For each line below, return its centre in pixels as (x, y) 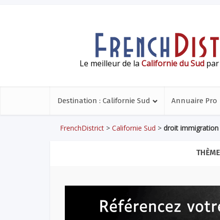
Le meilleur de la (110, 63)
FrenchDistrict (82, 128)
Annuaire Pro (194, 101)
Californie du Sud (173, 63)
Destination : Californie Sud (104, 101)
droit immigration (191, 128)
